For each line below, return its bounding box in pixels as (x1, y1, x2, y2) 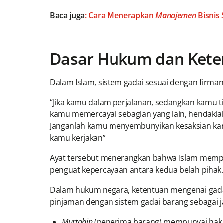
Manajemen (155, 10, 196, 21)
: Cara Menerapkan (85, 10, 156, 21)
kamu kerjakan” (50, 132, 106, 144)
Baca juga (50, 10, 85, 21)
